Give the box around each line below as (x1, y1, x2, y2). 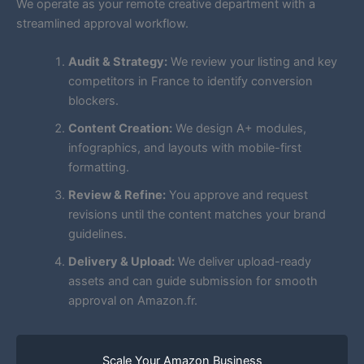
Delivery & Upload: (67, 254, 175, 270)
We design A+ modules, (171, 121, 306, 136)
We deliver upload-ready (174, 254, 311, 270)
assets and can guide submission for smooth (67, 274, 318, 289)
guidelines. (67, 227, 127, 242)
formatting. (67, 160, 129, 175)
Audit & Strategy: (67, 54, 167, 70)
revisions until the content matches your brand (67, 207, 326, 223)
